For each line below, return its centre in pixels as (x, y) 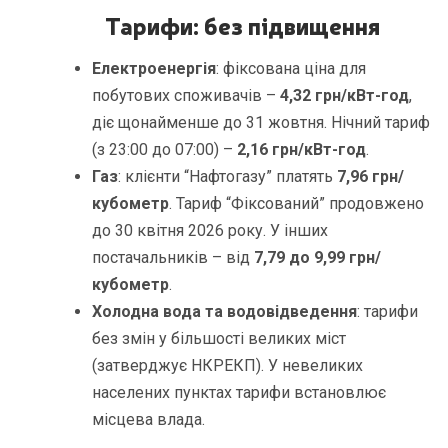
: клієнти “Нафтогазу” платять (228, 177)
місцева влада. (149, 420)
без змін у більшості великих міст (219, 339)
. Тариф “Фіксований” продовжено (297, 204)
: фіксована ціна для (291, 69)
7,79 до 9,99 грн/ (318, 258)
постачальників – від (173, 258)
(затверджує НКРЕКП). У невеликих (228, 366)
